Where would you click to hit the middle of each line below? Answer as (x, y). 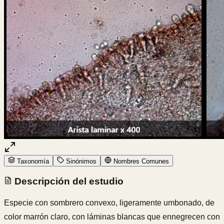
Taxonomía (32, 161)
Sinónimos (80, 161)
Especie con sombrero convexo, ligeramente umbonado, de (109, 203)
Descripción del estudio (68, 181)
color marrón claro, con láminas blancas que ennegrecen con (112, 217)
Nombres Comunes (140, 161)
